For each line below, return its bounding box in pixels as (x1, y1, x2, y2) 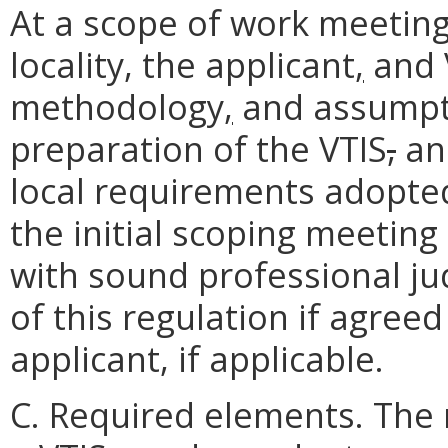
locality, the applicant (10, 40, 355, 88)
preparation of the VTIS (10, 124, 387, 172)
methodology (10, 82, 224, 130)
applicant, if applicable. (10, 334, 384, 382)
